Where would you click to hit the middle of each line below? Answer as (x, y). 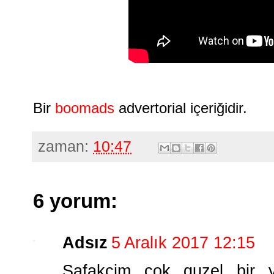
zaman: (65, 147)
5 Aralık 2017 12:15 (183, 243)
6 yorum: (75, 201)
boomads (85, 108)
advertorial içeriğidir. (181, 108)
